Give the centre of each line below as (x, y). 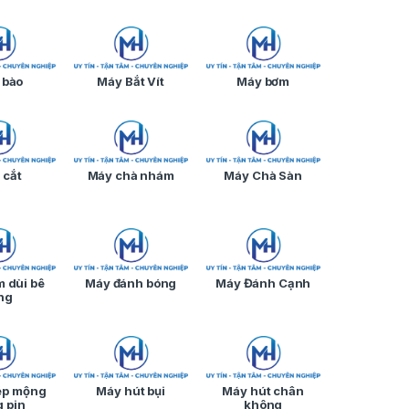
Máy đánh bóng (131, 283)
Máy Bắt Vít (131, 82)
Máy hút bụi (131, 391)
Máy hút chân (263, 391)
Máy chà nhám (131, 176)
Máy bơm (263, 82)
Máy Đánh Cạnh (263, 283)
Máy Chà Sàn (263, 176)
